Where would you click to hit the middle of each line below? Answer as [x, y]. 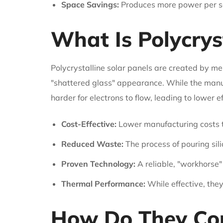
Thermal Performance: [103, 183]
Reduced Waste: [92, 144]
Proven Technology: [98, 164]
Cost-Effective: [89, 124]
